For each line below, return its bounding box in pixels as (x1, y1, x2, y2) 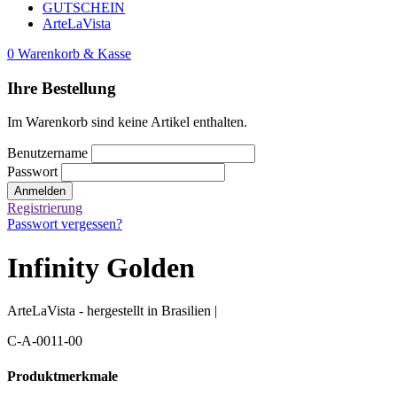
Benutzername (7, 145, 88, 161)
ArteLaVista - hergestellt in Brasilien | (7, 303, 217, 319)
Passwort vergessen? (7, 216, 122, 232)
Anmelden (14, 184, 66, 198)
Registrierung (7, 200, 82, 216)
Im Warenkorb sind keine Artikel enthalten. (7, 114, 247, 130)
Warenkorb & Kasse (18, 46, 131, 61)
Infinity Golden (7, 251, 195, 284)
